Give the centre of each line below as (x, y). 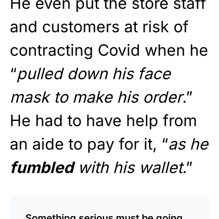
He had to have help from (103, 120)
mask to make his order (96, 97)
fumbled (42, 167)
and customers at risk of (99, 26)
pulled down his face (94, 73)
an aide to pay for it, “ (89, 144)
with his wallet (128, 167)
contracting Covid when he (109, 50)
